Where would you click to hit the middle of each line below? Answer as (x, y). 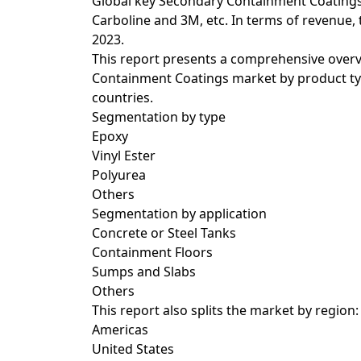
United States (133, 349)
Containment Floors (152, 252)
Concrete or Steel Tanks (164, 233)
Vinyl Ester (124, 156)
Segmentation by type (159, 117)
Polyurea (119, 175)
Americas (120, 330)
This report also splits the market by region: (225, 310)
